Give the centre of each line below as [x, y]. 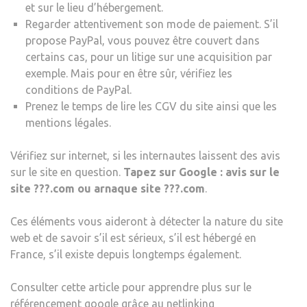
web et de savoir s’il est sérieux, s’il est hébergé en [133, 238]
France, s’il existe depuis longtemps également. [126, 255]
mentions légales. [68, 123]
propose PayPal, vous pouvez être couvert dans [143, 41]
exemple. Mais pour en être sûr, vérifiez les [129, 74]
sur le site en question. [67, 172]
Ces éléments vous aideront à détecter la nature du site [147, 222]
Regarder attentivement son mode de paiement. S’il [152, 24]
